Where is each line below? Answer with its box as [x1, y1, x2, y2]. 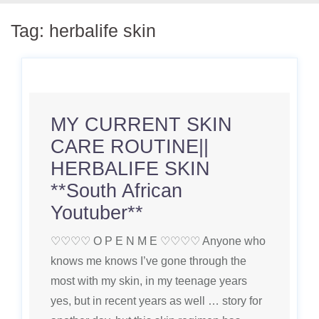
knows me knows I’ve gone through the [51, 255, 246, 267]
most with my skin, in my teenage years [51, 275, 247, 287]
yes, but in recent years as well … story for [51, 295, 262, 307]
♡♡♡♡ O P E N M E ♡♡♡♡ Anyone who [51, 235, 266, 247]
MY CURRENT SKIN [51, 114, 232, 135]
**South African [51, 180, 182, 202]
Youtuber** [51, 202, 143, 224]
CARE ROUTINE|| [51, 136, 209, 157]
